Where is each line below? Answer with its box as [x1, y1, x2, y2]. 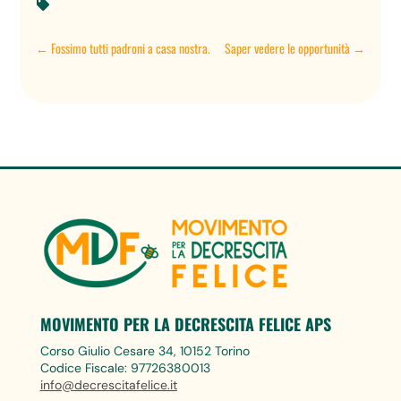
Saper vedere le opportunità [224, 38, 350, 58]
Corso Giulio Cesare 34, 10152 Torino [39, 343, 250, 360]
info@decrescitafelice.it [39, 377, 177, 394]
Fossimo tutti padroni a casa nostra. [51, 38, 211, 58]
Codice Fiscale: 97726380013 [39, 360, 210, 377]
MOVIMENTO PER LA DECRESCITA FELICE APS [39, 312, 331, 337]
